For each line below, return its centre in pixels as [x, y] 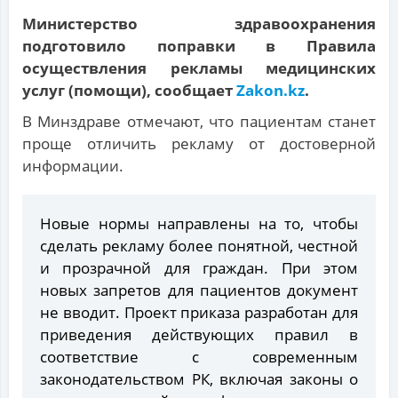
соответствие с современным [199, 357]
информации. [73, 166]
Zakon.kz [271, 91]
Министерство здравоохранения [199, 24]
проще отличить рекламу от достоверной [199, 144]
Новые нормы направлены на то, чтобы [199, 224]
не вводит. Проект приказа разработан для [199, 313]
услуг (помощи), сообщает [129, 91]
